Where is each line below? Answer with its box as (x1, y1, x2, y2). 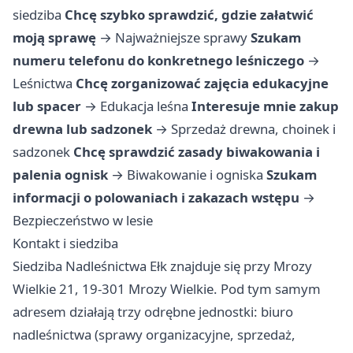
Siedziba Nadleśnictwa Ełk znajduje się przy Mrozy (13, 257, 312, 276)
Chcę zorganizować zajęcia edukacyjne (76, 74, 329, 93)
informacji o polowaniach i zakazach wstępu (13, 188, 299, 207)
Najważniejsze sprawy (115, 28, 247, 47)
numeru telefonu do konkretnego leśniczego (13, 51, 304, 70)
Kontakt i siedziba (13, 234, 118, 253)
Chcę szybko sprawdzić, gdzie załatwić (65, 6, 314, 24)
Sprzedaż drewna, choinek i (171, 120, 336, 139)
